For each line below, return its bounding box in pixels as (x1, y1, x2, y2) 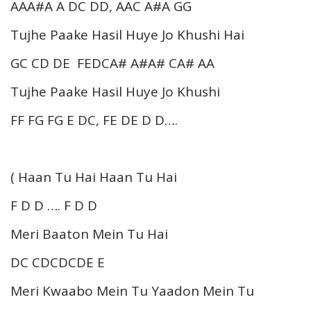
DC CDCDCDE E (10, 253, 108, 271)
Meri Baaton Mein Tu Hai (10, 224, 168, 243)
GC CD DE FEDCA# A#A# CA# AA (10, 53, 215, 72)
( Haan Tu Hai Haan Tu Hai (10, 167, 177, 186)
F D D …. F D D (10, 196, 97, 215)
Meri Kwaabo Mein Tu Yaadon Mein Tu (10, 281, 254, 300)
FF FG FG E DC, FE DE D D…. (10, 110, 178, 129)
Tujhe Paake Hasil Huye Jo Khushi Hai (10, 25, 244, 44)
